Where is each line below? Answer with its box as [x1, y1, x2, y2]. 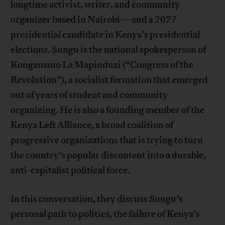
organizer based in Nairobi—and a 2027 [11, 13, 177, 26]
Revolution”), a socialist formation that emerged [11, 73, 208, 86]
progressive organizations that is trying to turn [11, 134, 203, 146]
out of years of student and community [11, 88, 168, 101]
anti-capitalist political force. [11, 164, 131, 176]
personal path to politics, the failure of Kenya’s [11, 207, 200, 220]
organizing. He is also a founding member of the [11, 103, 205, 116]
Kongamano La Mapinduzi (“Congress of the [11, 58, 194, 71]
